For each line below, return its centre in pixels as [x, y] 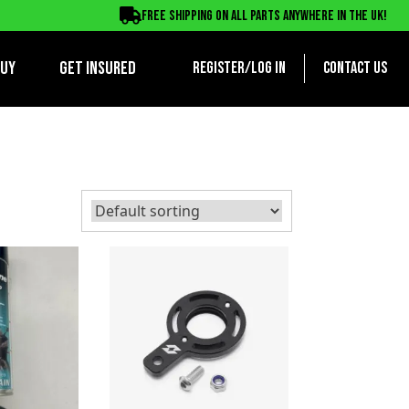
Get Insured [98, 69]
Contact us [355, 68]
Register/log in [239, 68]
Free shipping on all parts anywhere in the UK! [264, 16]
